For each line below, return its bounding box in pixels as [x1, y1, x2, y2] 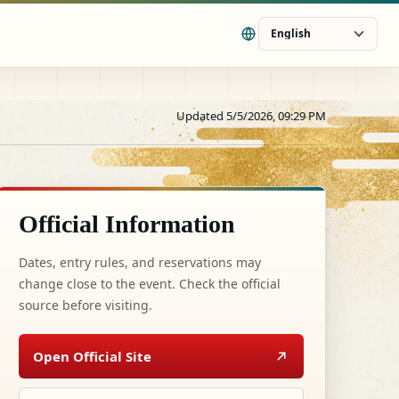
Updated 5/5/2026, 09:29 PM [176, 108, 326, 124]
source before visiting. [19, 297, 152, 313]
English [271, 25, 311, 41]
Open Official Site [33, 347, 151, 365]
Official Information [19, 210, 235, 238]
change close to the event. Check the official [19, 275, 281, 292]
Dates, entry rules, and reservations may [19, 254, 261, 271]
